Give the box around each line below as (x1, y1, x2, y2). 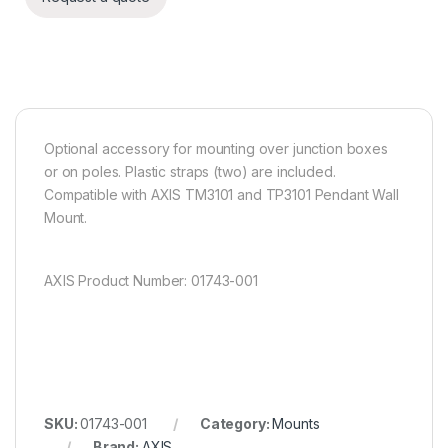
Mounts (272, 415, 320, 433)
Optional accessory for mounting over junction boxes (44, 140, 388, 158)
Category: (199, 415, 273, 433)
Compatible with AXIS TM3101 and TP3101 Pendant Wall (44, 186, 399, 204)
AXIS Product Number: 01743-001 (44, 272, 258, 290)
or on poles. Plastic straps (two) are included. (44, 163, 336, 181)
